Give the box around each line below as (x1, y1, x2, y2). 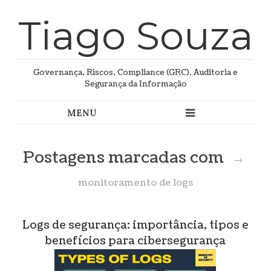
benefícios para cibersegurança (45, 233, 226, 249)
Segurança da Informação (84, 79, 187, 90)
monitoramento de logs (78, 176, 193, 190)
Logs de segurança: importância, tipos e (22, 218, 249, 233)
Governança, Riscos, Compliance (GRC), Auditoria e (33, 67, 238, 79)
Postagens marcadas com (23, 147, 228, 169)
